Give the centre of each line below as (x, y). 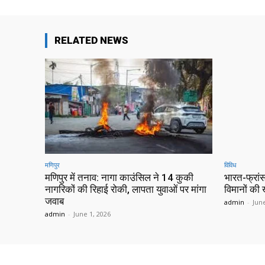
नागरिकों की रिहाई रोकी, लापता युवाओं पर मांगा (126, 190)
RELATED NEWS (91, 41)
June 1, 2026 (92, 214)
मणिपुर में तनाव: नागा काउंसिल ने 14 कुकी (119, 178)
